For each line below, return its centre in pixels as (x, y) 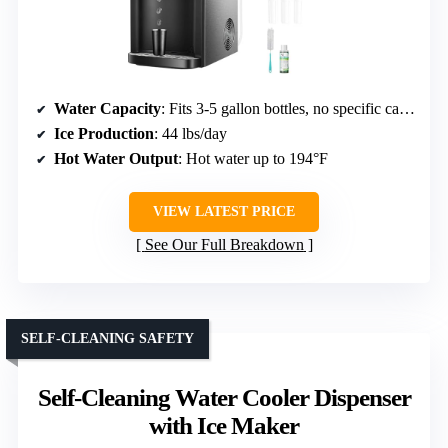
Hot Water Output (116, 159)
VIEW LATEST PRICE (224, 212)
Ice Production (104, 134)
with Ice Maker (224, 426)
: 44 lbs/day (190, 134)
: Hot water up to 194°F (253, 159)
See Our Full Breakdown (224, 245)
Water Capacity (107, 109)
